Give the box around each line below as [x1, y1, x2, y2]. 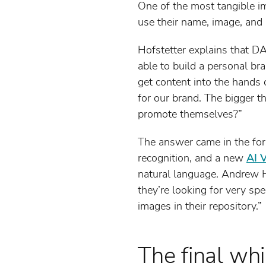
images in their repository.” [138, 198, 262, 214]
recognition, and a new [138, 150, 246, 166]
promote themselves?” [138, 106, 242, 122]
